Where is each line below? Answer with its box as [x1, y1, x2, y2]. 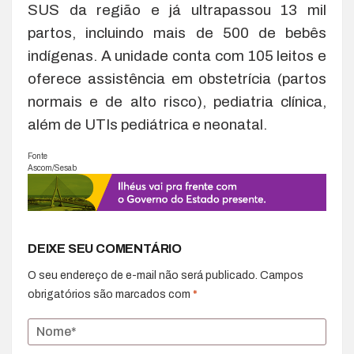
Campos [260, 269, 303, 281]
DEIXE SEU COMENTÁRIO [28, 242, 182, 255]
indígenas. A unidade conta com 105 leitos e [28, 47, 326, 65]
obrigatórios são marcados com [28, 288, 193, 300]
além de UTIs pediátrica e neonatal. [28, 116, 267, 134]
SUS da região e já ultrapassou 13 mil [28, 2, 326, 19]
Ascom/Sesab [28, 164, 77, 173]
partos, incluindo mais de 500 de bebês [28, 24, 326, 42]
